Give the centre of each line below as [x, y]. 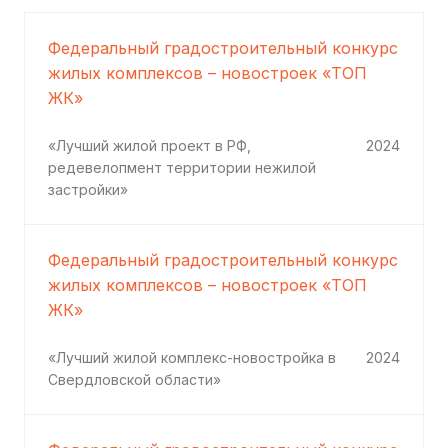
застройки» [88, 190]
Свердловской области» [134, 380]
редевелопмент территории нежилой [182, 168]
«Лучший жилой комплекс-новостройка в [192, 358]
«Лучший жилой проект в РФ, [149, 146]
